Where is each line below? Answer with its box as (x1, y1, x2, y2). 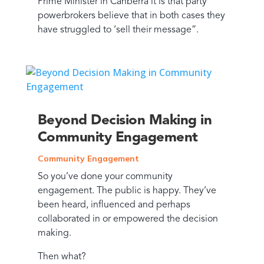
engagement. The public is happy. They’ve (37, 186, 216, 196)
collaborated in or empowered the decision (37, 214, 218, 225)
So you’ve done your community (37, 172, 173, 182)
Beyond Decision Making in (37, 114, 212, 128)
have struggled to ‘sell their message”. (37, 25, 199, 35)
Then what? (37, 252, 86, 262)
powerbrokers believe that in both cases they (37, 11, 225, 21)
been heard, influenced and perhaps (37, 200, 190, 210)
